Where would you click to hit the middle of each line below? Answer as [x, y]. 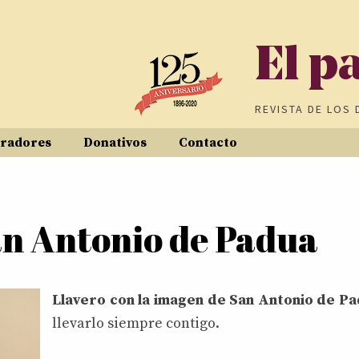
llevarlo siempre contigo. [136, 323]
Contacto [208, 143]
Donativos [115, 143]
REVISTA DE [291, 109]
